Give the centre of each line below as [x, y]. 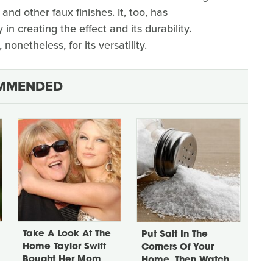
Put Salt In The [175, 235]
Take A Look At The [67, 234]
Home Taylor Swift [64, 247]
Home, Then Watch [185, 260]
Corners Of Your [178, 247]
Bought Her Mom [62, 260]
